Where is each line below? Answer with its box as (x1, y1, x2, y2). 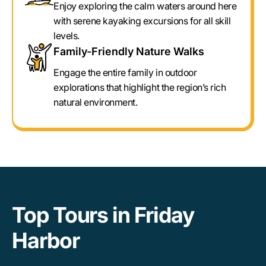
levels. (53, 30, 80, 42)
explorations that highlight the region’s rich (53, 81, 226, 93)
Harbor (12, 227, 80, 254)
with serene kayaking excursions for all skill (53, 15, 231, 27)
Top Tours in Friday (12, 202, 194, 228)
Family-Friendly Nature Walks (53, 45, 204, 58)
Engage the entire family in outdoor (53, 66, 197, 78)
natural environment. (53, 96, 138, 108)
